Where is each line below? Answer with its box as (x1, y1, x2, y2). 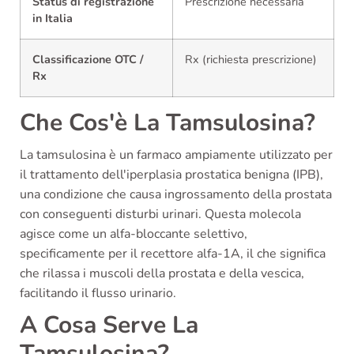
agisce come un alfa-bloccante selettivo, (20, 224, 247, 243)
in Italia (32, 9, 73, 26)
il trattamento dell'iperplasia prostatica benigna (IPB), (20, 165, 323, 183)
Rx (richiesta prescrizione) (185, 51, 317, 67)
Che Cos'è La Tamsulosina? (20, 106, 315, 139)
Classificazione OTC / (32, 51, 144, 67)
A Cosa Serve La (20, 308, 198, 341)
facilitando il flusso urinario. (20, 284, 176, 302)
